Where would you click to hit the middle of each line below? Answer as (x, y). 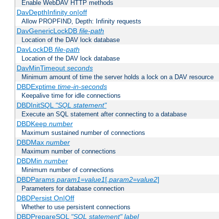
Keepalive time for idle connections (71, 96)
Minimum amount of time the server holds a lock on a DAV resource (118, 77)
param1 (68, 180)
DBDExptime (37, 87)
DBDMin (30, 161)
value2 (147, 180)
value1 (95, 180)
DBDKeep (33, 124)
